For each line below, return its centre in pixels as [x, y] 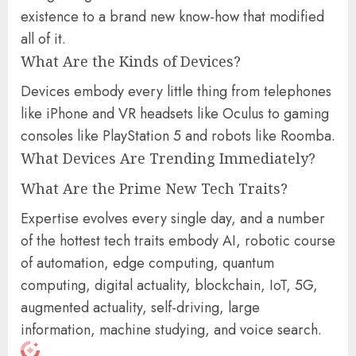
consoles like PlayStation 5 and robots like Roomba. [178, 136]
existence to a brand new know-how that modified [172, 17]
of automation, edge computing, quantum [147, 263]
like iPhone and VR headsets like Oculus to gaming [175, 114]
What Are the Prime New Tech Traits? [154, 189]
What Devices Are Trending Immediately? [168, 159]
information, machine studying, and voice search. [171, 330]
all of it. [43, 39]
